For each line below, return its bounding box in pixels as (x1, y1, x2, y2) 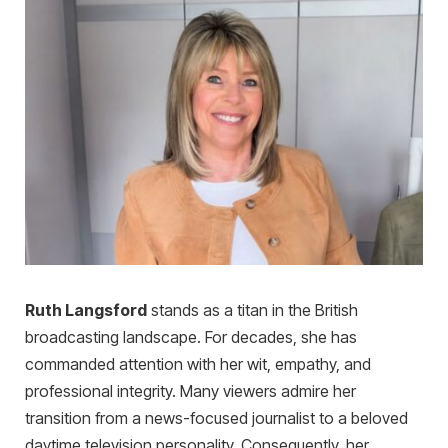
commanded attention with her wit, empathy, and (25, 355, 371, 375)
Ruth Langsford (25, 301, 147, 321)
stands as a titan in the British (147, 301, 358, 321)
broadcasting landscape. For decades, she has (25, 328, 357, 348)
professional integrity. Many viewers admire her (25, 382, 356, 402)
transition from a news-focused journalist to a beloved (25, 409, 408, 429)
